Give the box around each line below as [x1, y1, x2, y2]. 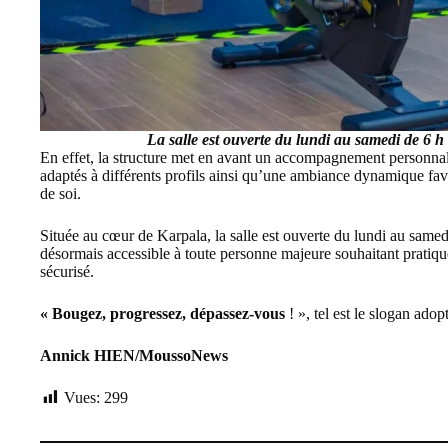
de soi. [40, 184, 81, 202]
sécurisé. [40, 262, 94, 280]
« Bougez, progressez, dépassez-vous [40, 304, 289, 322]
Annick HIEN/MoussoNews [40, 346, 228, 364]
